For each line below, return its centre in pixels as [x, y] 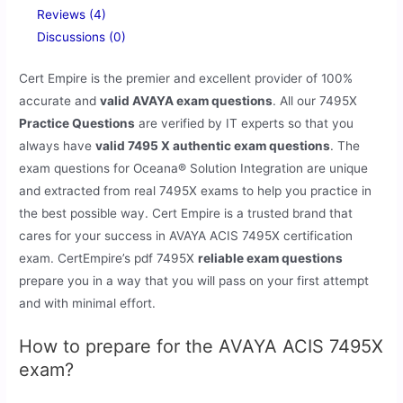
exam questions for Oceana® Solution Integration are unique [194, 168]
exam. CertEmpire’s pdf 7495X [109, 258]
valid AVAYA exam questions [187, 100]
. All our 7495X [315, 100]
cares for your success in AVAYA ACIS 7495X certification [186, 235]
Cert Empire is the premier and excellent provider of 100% [186, 78]
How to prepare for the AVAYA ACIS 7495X [201, 346]
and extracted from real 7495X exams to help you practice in [196, 190]
